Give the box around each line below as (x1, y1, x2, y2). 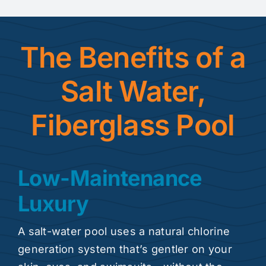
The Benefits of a (20, 39, 246, 75)
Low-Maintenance (17, 164, 202, 191)
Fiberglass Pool (31, 107, 235, 142)
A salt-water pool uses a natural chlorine (17, 224, 230, 237)
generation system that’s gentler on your (17, 242, 232, 255)
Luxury (17, 190, 89, 217)
